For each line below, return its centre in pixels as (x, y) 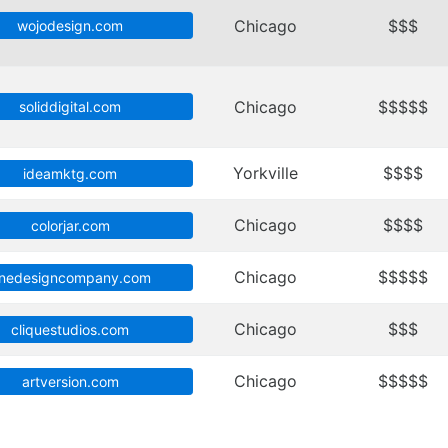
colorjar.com (70, 226)
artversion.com (70, 382)
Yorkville (265, 173)
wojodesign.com (70, 26)
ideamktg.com (70, 174)
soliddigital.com (70, 107)
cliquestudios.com (70, 330)
